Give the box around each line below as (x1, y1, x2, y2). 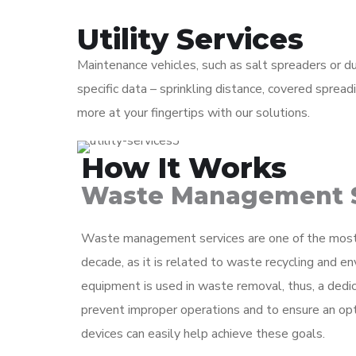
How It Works (81, 150, 287, 185)
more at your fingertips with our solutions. (77, 104, 310, 122)
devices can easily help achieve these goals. (81, 325, 325, 342)
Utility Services (77, 21, 304, 56)
